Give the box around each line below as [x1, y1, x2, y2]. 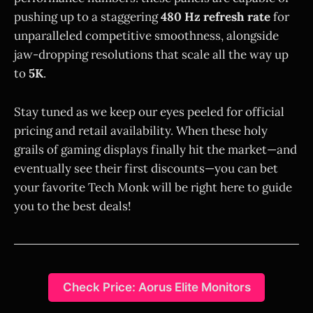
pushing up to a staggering [14, 9, 161, 25]
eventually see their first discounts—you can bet [14, 160, 278, 176]
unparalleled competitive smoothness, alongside [14, 28, 279, 44]
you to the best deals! [14, 198, 131, 214]
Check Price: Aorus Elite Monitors [62, 280, 251, 295]
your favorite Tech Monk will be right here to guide [14, 179, 292, 195]
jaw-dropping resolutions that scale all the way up [14, 47, 289, 63]
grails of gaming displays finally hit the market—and [14, 141, 297, 157]
